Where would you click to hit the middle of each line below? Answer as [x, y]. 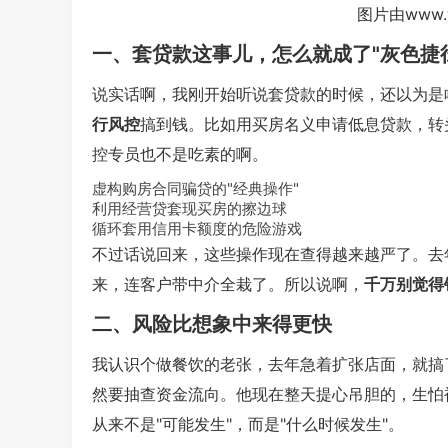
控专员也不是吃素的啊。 [180, 154]
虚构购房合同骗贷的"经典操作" [195, 188]
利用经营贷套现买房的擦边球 [189, 208]
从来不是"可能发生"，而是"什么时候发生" [240, 424]
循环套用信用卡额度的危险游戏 [197, 228]
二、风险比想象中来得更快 [212, 324]
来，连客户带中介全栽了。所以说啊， [228, 284]
